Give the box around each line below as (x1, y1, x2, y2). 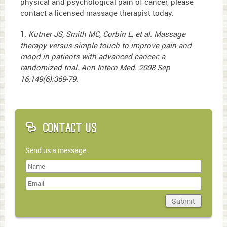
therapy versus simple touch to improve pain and (20, 40, 192, 51)
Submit (172, 196, 195, 206)
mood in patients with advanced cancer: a (20, 51, 165, 62)
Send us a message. (25, 145, 88, 155)
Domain (25, 206, 47, 214)
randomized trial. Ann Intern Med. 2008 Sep (20, 62, 170, 73)
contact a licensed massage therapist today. (20, 7, 174, 18)
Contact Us (43, 120, 97, 136)
